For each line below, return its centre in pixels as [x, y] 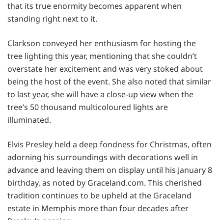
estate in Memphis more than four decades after [98, 208]
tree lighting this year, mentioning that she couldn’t [102, 56]
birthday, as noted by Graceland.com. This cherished [105, 182]
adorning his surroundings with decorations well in [103, 157]
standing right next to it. [52, 18]
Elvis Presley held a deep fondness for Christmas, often [110, 144]
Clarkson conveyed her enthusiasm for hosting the [102, 43]
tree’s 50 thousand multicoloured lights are [88, 107]
